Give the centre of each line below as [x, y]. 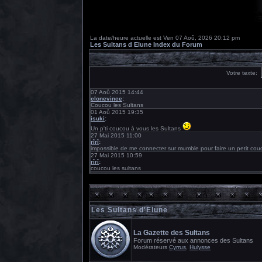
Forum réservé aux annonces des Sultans [193, 240]
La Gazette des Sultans [172, 233]
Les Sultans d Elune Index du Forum [146, 44]
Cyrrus [177, 247]
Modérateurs [151, 247]
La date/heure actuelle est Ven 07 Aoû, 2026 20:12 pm [165, 38]
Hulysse [200, 247]
